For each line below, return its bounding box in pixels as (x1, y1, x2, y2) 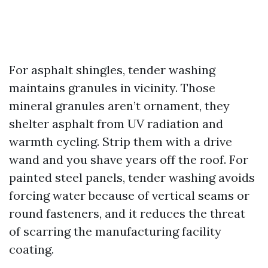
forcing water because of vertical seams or (9, 188, 249, 203)
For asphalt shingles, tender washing (9, 62, 215, 77)
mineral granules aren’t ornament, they (9, 98, 230, 113)
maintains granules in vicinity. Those (9, 80, 215, 95)
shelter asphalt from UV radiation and (9, 116, 223, 131)
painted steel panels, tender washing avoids (9, 170, 255, 185)
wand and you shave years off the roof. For (9, 152, 248, 167)
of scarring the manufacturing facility (9, 224, 221, 239)
